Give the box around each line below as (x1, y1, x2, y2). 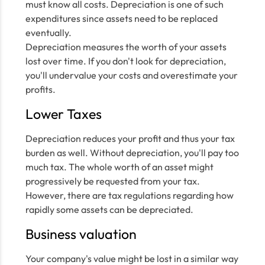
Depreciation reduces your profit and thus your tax (25, 132, 235, 144)
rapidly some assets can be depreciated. (25, 203, 193, 215)
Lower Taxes (25, 105, 102, 122)
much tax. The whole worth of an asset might (25, 161, 214, 173)
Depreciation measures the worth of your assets (25, 41, 227, 53)
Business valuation (25, 225, 137, 243)
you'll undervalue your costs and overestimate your (25, 69, 238, 81)
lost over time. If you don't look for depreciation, (25, 55, 226, 67)
